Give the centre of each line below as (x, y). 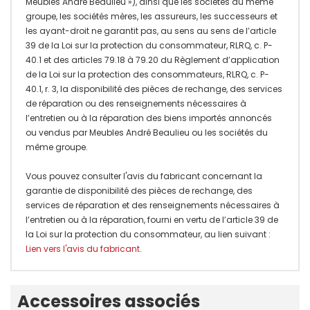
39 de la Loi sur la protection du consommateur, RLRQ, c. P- (149, 45)
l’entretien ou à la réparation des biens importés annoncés (149, 118)
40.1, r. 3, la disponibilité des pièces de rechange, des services (154, 89)
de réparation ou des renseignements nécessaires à (136, 103)
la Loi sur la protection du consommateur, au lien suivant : (148, 234)
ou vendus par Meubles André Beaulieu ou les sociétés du (147, 132)
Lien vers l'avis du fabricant (83, 248)
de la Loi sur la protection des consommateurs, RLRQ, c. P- (147, 74)
